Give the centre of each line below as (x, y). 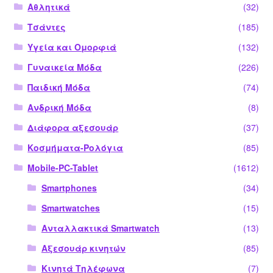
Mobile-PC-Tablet (63, 167)
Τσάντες (47, 27)
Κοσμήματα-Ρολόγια (76, 147)
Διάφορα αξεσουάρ (73, 127)
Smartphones (69, 187)
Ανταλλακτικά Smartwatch (100, 228)
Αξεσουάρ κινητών (83, 248)
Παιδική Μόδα (59, 87)
